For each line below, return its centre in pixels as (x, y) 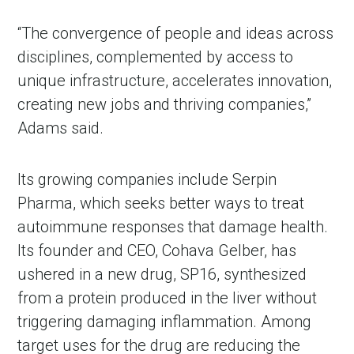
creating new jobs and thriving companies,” (165, 104)
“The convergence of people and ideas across (176, 33)
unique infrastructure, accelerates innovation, (175, 80)
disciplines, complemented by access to (156, 56)
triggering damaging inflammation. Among (165, 321)
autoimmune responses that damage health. (173, 226)
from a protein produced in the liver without (168, 298)
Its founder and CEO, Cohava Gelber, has (157, 250)
